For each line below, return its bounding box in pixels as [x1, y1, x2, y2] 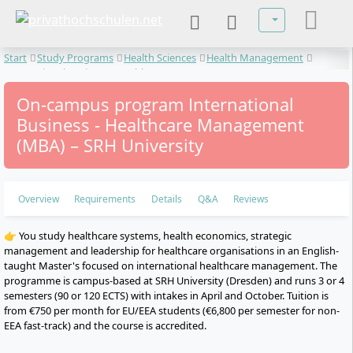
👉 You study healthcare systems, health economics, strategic [4, 229, 292, 243]
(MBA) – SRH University [17, 133, 203, 158]
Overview [17, 191, 59, 206]
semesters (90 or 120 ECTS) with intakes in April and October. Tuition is [4, 288, 329, 303]
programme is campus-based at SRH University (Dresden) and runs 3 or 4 [4, 273, 344, 288]
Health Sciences [124, 50, 196, 65]
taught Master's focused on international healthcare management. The [4, 258, 337, 273]
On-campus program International [17, 92, 294, 117]
